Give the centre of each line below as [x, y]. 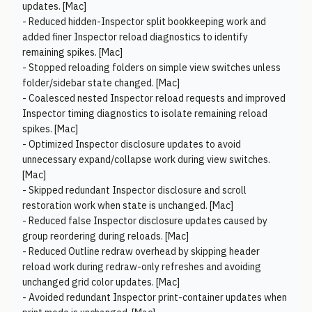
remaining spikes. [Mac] [72, 52]
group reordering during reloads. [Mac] [106, 236]
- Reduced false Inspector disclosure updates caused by [145, 221]
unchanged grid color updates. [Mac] [101, 282]
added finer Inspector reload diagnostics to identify [135, 37]
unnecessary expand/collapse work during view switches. [146, 159]
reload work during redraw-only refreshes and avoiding [142, 267]
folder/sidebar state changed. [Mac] [101, 83]
